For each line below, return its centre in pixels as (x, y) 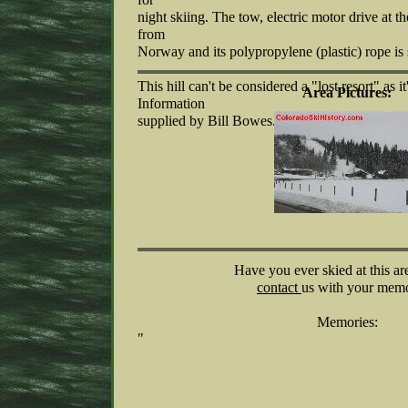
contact (279, 287)
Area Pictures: (347, 92)
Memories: (347, 322)
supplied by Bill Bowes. (207, 121)
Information (171, 103)
